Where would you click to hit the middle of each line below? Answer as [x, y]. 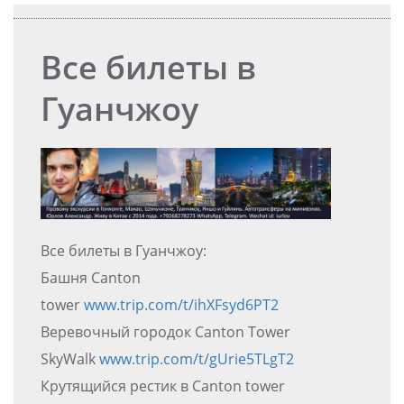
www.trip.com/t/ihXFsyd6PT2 [181, 304]
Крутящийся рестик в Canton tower [163, 386]
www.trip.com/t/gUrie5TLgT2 [197, 358]
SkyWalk [70, 358]
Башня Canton [91, 277]
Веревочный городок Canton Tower [165, 331]
